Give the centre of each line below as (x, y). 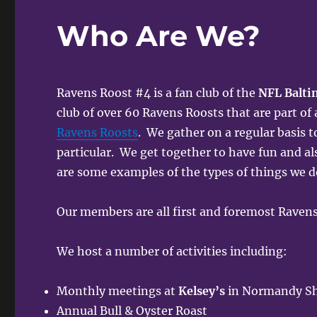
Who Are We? (159, 35)
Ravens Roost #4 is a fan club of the (158, 92)
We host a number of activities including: (172, 251)
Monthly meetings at (118, 290)
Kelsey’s (203, 290)
